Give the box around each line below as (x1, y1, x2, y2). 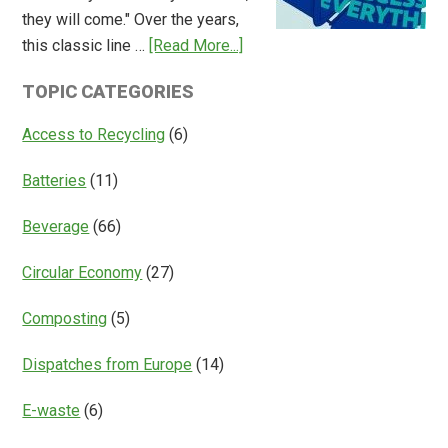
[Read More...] (149, 36, 244, 56)
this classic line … (22, 36, 150, 56)
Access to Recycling (22, 125, 166, 145)
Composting (22, 309, 108, 329)
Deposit (316, 17, 373, 37)
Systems (316, 69, 380, 89)
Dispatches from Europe (22, 355, 193, 375)
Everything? (242, 113, 324, 133)
